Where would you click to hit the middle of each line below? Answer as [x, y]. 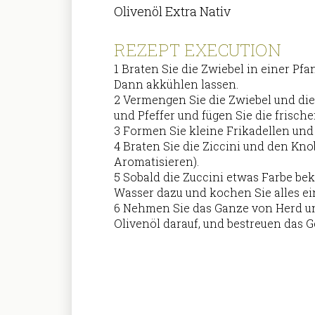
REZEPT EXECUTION [198, 50]
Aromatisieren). [156, 162]
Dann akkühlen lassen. [176, 84]
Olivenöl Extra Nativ [173, 11]
